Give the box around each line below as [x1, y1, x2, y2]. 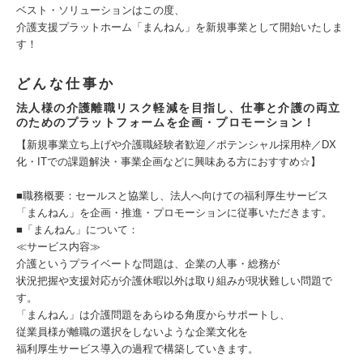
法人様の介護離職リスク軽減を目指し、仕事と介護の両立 [16, 101, 341, 114]
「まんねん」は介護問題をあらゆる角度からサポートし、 [16, 309, 290, 321]
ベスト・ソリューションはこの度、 [16, 4, 185, 16]
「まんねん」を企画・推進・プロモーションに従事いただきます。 [16, 207, 332, 219]
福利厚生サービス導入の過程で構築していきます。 [16, 343, 258, 355]
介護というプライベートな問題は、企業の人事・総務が [16, 258, 280, 270]
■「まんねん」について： [16, 224, 139, 236]
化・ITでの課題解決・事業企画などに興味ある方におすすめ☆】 [16, 156, 321, 168]
